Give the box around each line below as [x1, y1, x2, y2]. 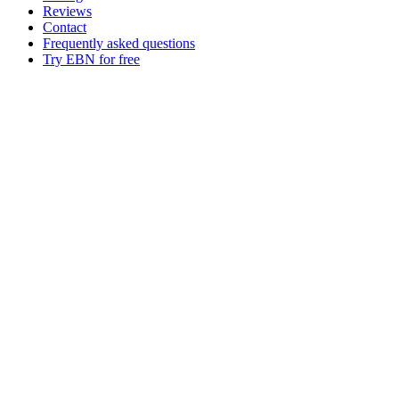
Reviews [43, 4, 92, 19]
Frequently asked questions [43, 36, 195, 51]
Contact [43, 20, 86, 35]
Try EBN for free [43, 52, 140, 67]
